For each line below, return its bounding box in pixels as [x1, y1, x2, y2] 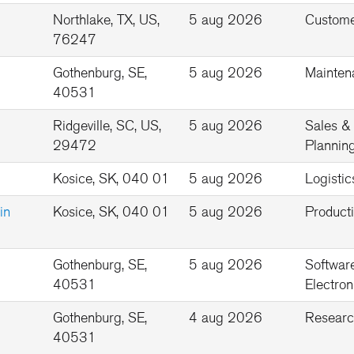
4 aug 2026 [189, 309, 262, 326]
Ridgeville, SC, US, [53, 117, 161, 134]
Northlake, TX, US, [53, 11, 160, 28]
